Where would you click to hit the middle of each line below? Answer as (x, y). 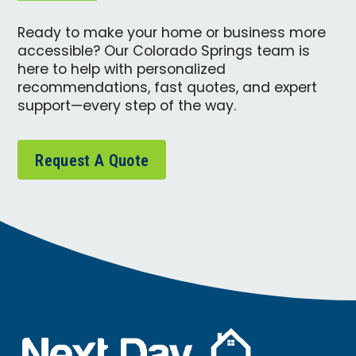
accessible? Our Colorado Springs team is (164, 52)
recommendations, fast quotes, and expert (168, 89)
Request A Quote (92, 161)
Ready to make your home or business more (172, 34)
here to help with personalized (122, 71)
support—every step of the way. (127, 107)
